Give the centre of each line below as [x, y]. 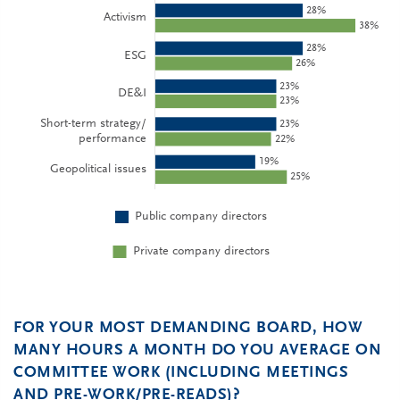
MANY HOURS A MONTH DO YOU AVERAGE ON [197, 351]
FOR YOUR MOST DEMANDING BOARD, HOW [188, 329]
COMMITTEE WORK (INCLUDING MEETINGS [181, 373]
